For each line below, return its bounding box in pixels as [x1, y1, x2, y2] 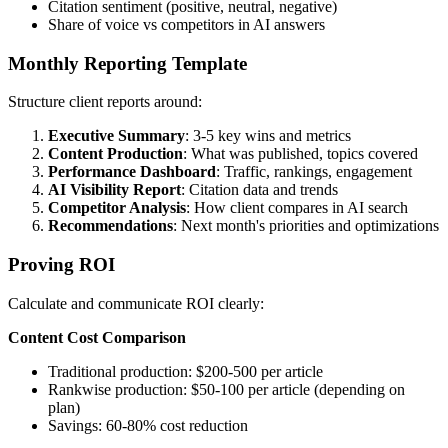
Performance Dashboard [48, 163, 216, 181]
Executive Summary [48, 127, 185, 145]
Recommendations [48, 217, 173, 235]
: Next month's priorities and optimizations [173, 217, 439, 235]
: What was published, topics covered [183, 145, 418, 163]
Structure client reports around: [8, 93, 202, 111]
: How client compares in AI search [186, 199, 408, 217]
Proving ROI [8, 254, 115, 275]
